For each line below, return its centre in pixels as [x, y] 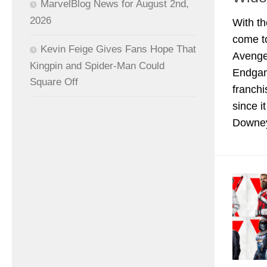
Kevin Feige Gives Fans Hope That [118, 49]
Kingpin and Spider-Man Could [97, 66]
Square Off [54, 82]
